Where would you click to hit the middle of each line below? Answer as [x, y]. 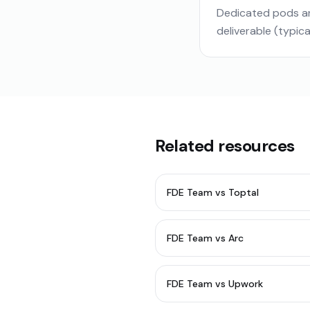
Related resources [225, 146]
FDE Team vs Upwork [215, 284]
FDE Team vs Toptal [213, 192]
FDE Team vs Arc [205, 238]
